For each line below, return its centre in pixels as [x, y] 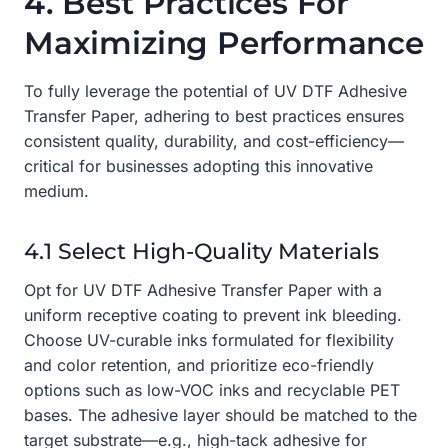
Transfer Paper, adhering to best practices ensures [214, 115]
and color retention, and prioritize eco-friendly [199, 364]
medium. [56, 190]
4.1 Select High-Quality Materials [201, 251]
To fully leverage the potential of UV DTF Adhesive [215, 90]
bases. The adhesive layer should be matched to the [220, 414]
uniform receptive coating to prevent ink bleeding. [213, 314]
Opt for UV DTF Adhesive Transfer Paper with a [203, 289]
